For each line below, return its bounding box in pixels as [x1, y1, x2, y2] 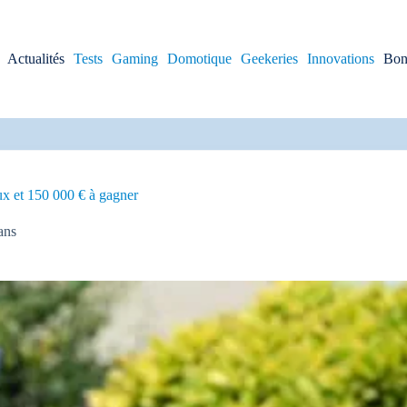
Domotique [166, 51, 232, 66]
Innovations [306, 51, 374, 66]
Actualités [6, 51, 65, 66]
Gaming [111, 51, 158, 66]
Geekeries [240, 51, 298, 66]
